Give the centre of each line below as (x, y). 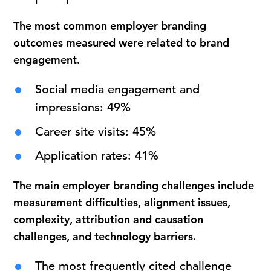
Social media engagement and (118, 89)
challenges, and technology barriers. (105, 236)
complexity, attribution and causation (109, 219)
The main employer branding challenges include (134, 185)
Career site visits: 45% (96, 132)
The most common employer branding (110, 26)
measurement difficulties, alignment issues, (122, 202)
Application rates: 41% (97, 156)
